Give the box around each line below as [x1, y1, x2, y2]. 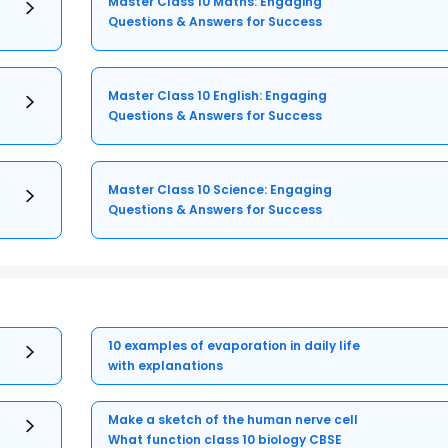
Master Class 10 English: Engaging [108, 86, 328, 104]
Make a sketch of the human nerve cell [108, 410, 359, 428]
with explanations [108, 356, 224, 374]
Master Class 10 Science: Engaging [108, 180, 333, 198]
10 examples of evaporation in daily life [108, 336, 361, 354]
